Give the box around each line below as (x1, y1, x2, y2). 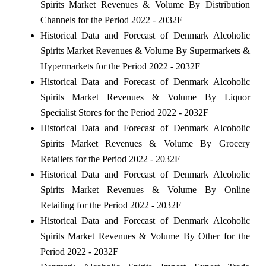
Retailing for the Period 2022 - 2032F (40, 199, 181, 210)
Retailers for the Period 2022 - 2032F (40, 153, 180, 164)
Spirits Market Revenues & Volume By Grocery (40, 138, 250, 148)
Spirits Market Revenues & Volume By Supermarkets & (40, 45, 250, 56)
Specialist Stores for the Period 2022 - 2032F (40, 107, 208, 118)
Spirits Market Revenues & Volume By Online (40, 184, 250, 195)
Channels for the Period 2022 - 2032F (40, 14, 182, 25)
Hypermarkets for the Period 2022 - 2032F (40, 61, 200, 71)
